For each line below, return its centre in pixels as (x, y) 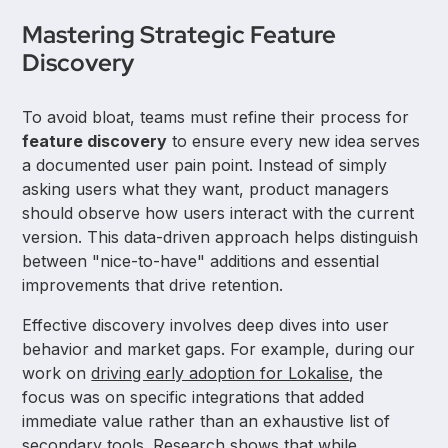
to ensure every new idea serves (294, 141)
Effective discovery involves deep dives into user (206, 325)
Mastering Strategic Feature (179, 35)
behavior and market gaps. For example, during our (219, 349)
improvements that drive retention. (153, 285)
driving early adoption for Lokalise (220, 373)
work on (57, 373)
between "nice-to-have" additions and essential (201, 261)
